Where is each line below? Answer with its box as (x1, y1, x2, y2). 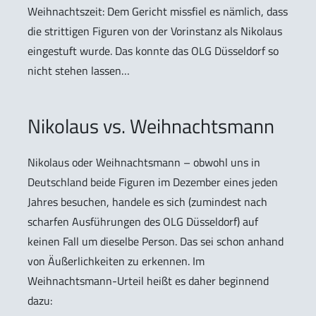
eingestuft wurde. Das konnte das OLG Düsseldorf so (28, 42, 279, 60)
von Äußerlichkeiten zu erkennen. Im (28, 253, 205, 270)
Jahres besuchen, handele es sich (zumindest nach (28, 193, 267, 211)
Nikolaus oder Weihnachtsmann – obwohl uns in (28, 154, 260, 171)
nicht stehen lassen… (28, 62, 130, 80)
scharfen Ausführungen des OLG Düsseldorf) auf (28, 213, 258, 231)
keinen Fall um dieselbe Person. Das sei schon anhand (28, 233, 284, 250)
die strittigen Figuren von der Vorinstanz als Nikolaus (28, 23, 282, 40)
